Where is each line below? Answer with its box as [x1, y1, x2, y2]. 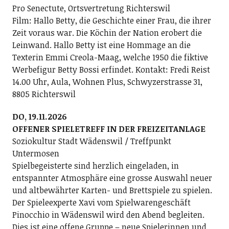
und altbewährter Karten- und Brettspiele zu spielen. [12, 185, 212, 196]
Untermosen [12, 148, 59, 159]
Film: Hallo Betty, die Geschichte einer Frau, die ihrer [12, 15, 211, 26]
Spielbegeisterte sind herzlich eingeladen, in [12, 160, 179, 171]
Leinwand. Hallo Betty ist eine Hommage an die [12, 39, 191, 51]
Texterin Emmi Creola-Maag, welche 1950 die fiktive [12, 52, 208, 63]
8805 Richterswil [12, 88, 76, 100]
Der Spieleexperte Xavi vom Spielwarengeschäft [12, 197, 191, 208]
